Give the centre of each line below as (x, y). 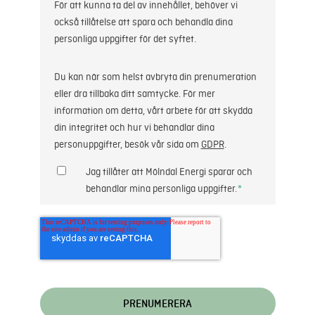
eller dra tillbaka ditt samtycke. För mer (134, 94)
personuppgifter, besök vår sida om (127, 145)
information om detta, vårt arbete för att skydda (153, 111)
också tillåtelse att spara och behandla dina (143, 22)
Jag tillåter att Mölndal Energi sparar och (169, 172)
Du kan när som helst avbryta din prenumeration (155, 77)
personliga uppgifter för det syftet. (125, 39)
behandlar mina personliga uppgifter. (161, 189)
